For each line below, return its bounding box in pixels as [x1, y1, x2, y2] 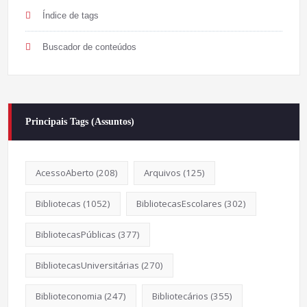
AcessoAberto [35, 166, 94, 179]
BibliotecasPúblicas [35, 228, 116, 241]
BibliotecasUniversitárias [35, 258, 139, 271]
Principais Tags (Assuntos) [25, 116, 134, 127]
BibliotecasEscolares [136, 197, 222, 210]
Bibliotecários [151, 289, 208, 302]
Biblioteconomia [35, 289, 102, 302]
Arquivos [143, 166, 181, 179]
